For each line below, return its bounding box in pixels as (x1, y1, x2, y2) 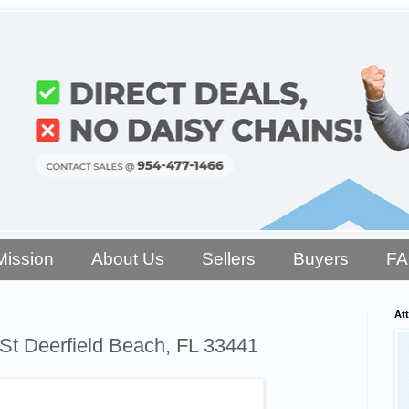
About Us (91, 249, 165, 269)
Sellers (201, 249, 256, 269)
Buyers (292, 249, 349, 269)
